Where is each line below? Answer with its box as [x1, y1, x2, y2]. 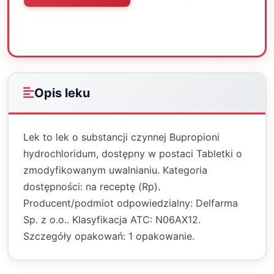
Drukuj [100, 23, 131, 35]
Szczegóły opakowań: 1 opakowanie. [23, 230, 194, 242]
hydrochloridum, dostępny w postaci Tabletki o [23, 147, 242, 160]
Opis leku [34, 86, 90, 100]
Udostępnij [159, 23, 210, 35]
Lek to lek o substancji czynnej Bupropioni [23, 131, 220, 143]
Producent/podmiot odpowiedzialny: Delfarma [23, 197, 238, 209]
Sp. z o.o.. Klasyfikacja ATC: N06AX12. [23, 213, 201, 226]
